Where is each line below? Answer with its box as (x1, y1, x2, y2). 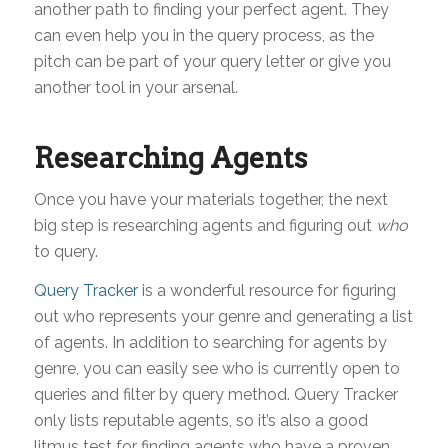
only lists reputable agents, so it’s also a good (33, 411, 368, 431)
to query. (33, 241, 98, 261)
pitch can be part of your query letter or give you (33, 51, 391, 71)
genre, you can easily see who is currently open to (33, 359, 400, 379)
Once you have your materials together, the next (33, 189, 388, 209)
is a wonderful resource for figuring (137, 281, 396, 301)
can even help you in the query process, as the (33, 25, 374, 45)
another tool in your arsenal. (33, 77, 238, 97)
